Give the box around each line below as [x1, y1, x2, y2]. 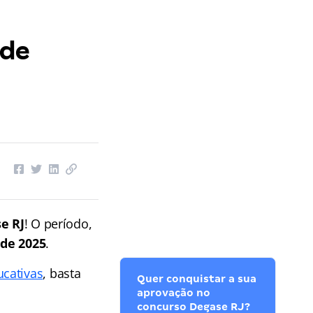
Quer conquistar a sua [137, 273, 257, 284]
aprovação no [137, 287, 211, 298]
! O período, [24, 215, 92, 232]
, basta [43, 265, 81, 282]
